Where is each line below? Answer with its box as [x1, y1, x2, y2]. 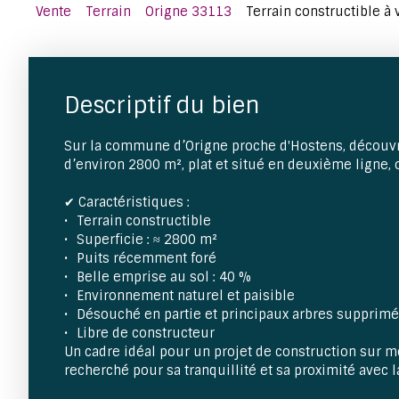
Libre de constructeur [77, 324, 216, 341]
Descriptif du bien [64, 90, 260, 120]
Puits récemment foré [77, 249, 217, 266]
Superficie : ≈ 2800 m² [77, 231, 218, 248]
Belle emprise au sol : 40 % [77, 268, 252, 285]
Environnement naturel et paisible [77, 287, 296, 304]
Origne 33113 [145, 3, 232, 20]
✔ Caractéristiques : [64, 193, 190, 210]
